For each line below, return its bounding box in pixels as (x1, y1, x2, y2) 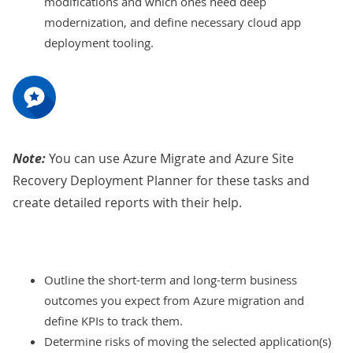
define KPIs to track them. (44, 313, 183, 329)
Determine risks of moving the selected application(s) (44, 333, 331, 350)
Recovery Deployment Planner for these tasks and (13, 172, 310, 190)
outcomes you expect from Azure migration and (44, 292, 304, 309)
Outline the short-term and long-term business (44, 272, 297, 288)
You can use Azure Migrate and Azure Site (49, 150, 294, 168)
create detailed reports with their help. (13, 194, 242, 212)
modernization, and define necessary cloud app (44, 14, 301, 31)
